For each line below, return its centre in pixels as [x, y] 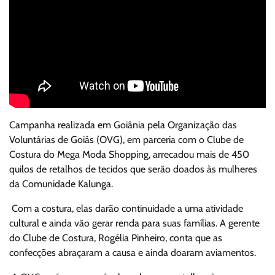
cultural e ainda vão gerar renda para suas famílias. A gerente [134, 223]
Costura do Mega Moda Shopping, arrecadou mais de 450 [129, 155]
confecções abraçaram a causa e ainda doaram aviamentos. [133, 253]
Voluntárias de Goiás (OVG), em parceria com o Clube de [126, 140]
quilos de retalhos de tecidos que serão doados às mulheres [133, 169]
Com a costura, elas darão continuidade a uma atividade [126, 209]
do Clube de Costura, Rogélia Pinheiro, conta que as [116, 238]
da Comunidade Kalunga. [61, 184]
